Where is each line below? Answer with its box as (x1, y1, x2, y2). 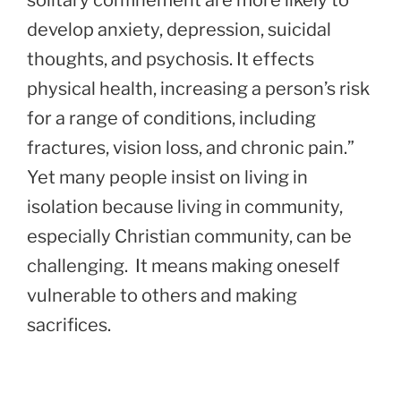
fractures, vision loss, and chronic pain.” (27, 137, 358, 159)
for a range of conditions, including (27, 107, 316, 130)
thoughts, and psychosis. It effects (27, 48, 314, 71)
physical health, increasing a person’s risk (27, 78, 370, 100)
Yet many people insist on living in (27, 166, 308, 189)
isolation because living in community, (27, 196, 343, 218)
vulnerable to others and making (27, 285, 297, 307)
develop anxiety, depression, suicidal (27, 19, 331, 41)
